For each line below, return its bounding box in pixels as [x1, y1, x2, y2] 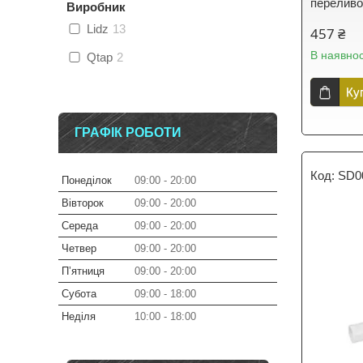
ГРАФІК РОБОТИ [75, 126, 181, 139]
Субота [62, 288, 96, 300]
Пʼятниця [62, 265, 105, 277]
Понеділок [62, 174, 112, 186]
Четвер [62, 242, 96, 254]
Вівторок [62, 197, 104, 209]
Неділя [62, 310, 96, 322]
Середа [62, 220, 98, 232]
